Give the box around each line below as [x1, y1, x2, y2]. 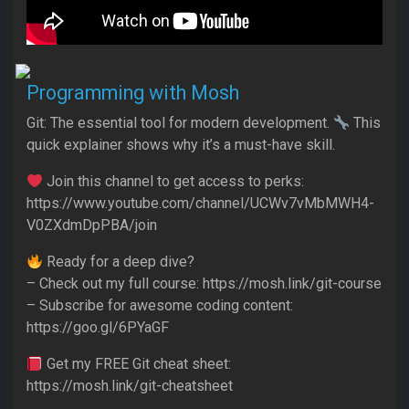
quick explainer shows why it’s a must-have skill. [26, 136, 335, 154]
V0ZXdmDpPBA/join [26, 216, 157, 235]
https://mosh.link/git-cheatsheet [26, 377, 233, 395]
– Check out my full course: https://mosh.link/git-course [26, 275, 382, 293]
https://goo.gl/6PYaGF [26, 319, 169, 337]
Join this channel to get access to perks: [43, 173, 305, 191]
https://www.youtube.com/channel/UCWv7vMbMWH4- [26, 194, 374, 213]
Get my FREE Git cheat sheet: [43, 355, 232, 373]
